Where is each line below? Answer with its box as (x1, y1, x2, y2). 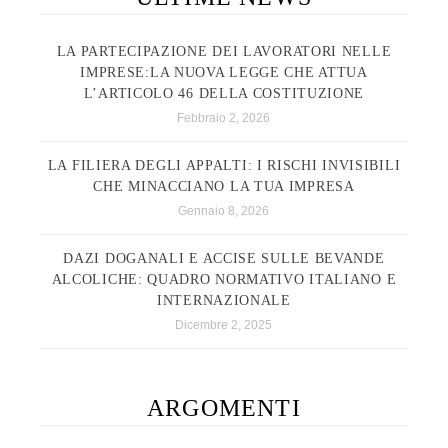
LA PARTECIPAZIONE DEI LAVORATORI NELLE (56, 44, 392, 60)
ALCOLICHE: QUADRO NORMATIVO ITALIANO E (51, 272, 397, 288)
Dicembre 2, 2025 (175, 318, 273, 333)
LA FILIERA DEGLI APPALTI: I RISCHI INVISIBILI (47, 158, 401, 174)
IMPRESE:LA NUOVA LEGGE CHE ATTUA (80, 65, 368, 81)
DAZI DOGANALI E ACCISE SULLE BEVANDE (63, 251, 385, 267)
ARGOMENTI (147, 395, 301, 422)
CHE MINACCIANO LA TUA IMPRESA (93, 179, 355, 195)
